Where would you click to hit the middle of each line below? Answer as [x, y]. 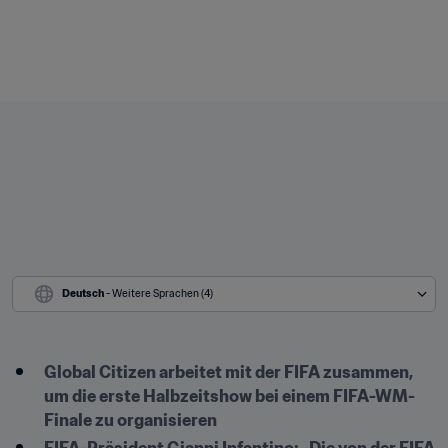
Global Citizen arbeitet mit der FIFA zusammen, [228, 372]
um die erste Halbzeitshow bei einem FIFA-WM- [229, 396]
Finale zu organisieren [132, 420]
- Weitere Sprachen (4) [159, 293]
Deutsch [83, 293]
